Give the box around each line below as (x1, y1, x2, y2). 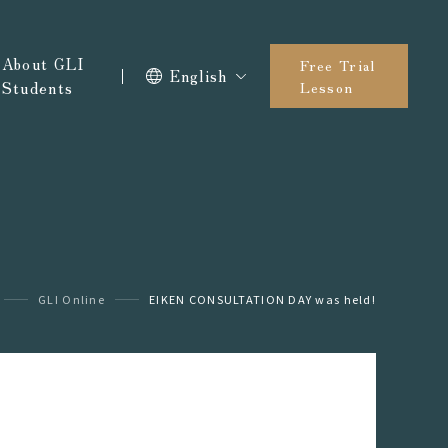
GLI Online (38, 291, 106, 307)
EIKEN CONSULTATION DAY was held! (149, 291, 376, 307)
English (169, 65, 228, 86)
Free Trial (299, 55, 376, 75)
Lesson (299, 77, 354, 97)
